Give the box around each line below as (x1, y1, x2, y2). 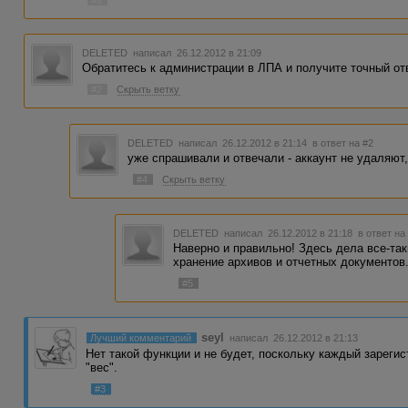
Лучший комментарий (90, 332, 192, 344)
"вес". (86, 361, 118, 375)
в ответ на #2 (312, 137, 374, 148)
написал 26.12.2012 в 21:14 (176, 137, 313, 148)
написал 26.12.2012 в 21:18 (221, 227, 359, 239)
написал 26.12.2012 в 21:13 (227, 332, 359, 344)
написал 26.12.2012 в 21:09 (130, 47, 262, 59)
